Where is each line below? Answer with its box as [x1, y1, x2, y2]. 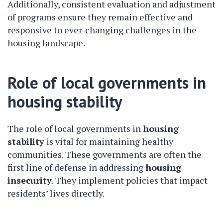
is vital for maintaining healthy [44, 135, 173, 148]
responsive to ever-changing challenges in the [7, 24, 197, 36]
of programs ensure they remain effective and [7, 11, 193, 23]
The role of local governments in [7, 122, 143, 135]
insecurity [7, 174, 52, 187]
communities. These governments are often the [7, 148, 202, 161]
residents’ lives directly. [7, 187, 105, 200]
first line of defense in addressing [7, 161, 145, 174]
